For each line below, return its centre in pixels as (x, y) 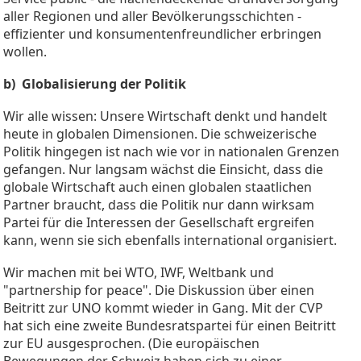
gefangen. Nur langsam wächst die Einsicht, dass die (163, 169)
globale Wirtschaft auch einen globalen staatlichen (158, 187)
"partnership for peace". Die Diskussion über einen (159, 290)
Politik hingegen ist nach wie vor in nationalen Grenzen (171, 151)
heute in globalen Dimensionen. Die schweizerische (160, 133)
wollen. (25, 51)
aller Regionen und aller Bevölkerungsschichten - (152, 16)
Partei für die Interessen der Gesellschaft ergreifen (159, 222)
